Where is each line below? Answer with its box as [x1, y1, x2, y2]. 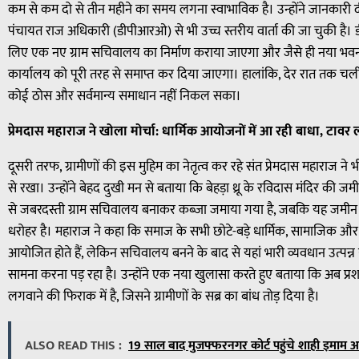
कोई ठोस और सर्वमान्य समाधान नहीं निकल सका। [8, 85, 241, 108]
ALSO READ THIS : [25, 335, 122, 357]
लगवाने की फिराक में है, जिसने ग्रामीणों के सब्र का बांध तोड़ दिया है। [8, 285, 320, 309]
